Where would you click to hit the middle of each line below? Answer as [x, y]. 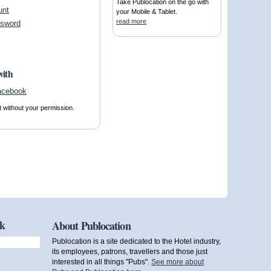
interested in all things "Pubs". [102, 262]
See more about [178, 262]
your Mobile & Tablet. [147, 12]
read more [132, 21]
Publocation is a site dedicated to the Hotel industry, [136, 241]
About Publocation [91, 225]
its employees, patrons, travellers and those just [130, 252]
